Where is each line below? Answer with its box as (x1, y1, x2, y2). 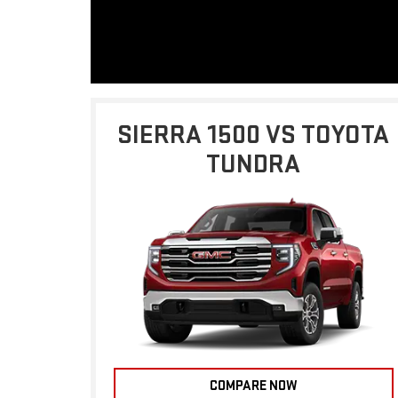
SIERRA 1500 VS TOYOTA (117, 119, 390, 151)
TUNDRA (206, 148, 301, 180)
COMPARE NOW (209, 377, 298, 394)
